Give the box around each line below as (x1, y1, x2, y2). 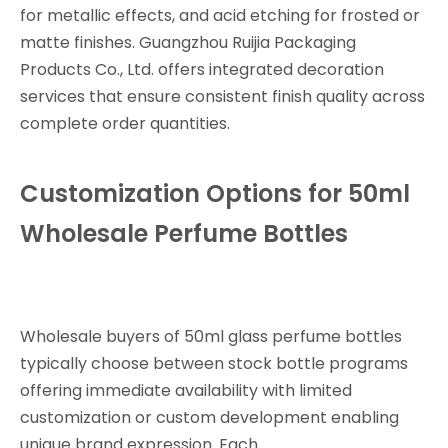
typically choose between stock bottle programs (20, 352, 408, 375)
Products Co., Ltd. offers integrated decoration (20, 58, 384, 81)
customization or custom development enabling (20, 406, 399, 429)
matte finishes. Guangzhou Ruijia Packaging (20, 31, 356, 54)
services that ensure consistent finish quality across (20, 85, 425, 108)
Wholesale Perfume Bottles (20, 217, 348, 250)
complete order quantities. (20, 112, 230, 135)
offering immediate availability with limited (20, 379, 352, 402)
